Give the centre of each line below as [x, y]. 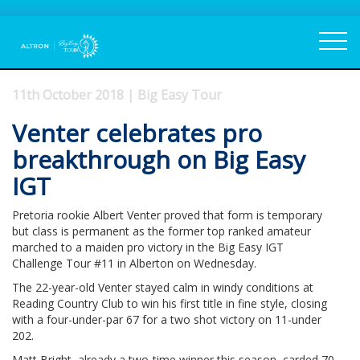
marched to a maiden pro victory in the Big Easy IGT [148, 247]
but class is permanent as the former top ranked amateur [162, 231]
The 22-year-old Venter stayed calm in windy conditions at [163, 287]
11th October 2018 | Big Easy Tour [117, 94]
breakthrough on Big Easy [159, 159]
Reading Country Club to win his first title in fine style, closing [170, 303]
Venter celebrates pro [137, 133]
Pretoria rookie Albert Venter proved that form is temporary [167, 215]
